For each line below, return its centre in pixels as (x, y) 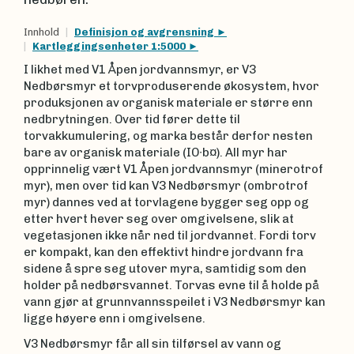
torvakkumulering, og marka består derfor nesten (168, 136)
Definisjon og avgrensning (145, 32)
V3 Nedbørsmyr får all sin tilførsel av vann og (153, 343)
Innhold (41, 32)
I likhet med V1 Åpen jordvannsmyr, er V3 (140, 70)
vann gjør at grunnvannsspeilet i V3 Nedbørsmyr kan (175, 302)
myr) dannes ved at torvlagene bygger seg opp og (166, 202)
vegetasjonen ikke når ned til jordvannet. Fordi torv (170, 235)
